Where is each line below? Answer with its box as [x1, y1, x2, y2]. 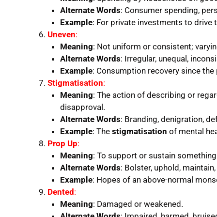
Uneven [47, 29, 76, 39]
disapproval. [60, 102, 105, 112]
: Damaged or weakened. [93, 199, 183, 209]
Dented [47, 186, 74, 197]
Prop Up [47, 138, 77, 148]
